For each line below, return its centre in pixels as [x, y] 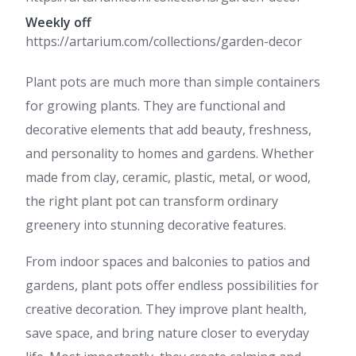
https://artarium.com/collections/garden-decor [164, 41]
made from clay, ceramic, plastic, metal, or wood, [168, 177]
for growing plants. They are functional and [155, 106]
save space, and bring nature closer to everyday [167, 333]
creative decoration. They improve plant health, [166, 309]
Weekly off [58, 22]
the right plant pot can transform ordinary [152, 201]
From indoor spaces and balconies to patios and [168, 261]
